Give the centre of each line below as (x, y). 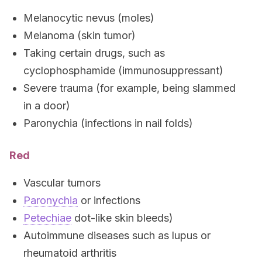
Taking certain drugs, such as (94, 53)
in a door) (47, 106)
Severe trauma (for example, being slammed (130, 88)
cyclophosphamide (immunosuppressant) (123, 70)
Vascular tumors (62, 183)
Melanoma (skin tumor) (80, 35)
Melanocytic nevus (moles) (89, 18)
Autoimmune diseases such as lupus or (117, 235)
